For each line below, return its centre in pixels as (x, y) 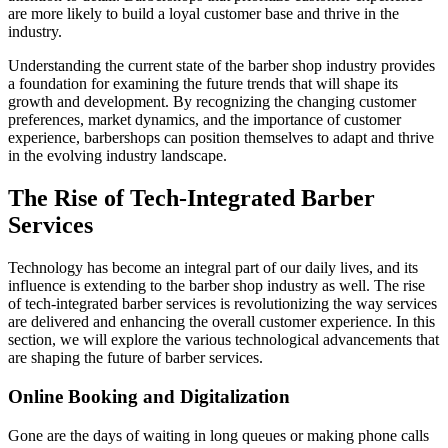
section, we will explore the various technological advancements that (223, 340)
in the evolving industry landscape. (117, 156)
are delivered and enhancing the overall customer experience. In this (221, 322)
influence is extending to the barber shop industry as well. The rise (216, 286)
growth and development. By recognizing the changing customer (212, 102)
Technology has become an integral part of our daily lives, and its (213, 268)
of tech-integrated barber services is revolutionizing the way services (222, 304)
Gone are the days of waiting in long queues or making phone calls (218, 435)
